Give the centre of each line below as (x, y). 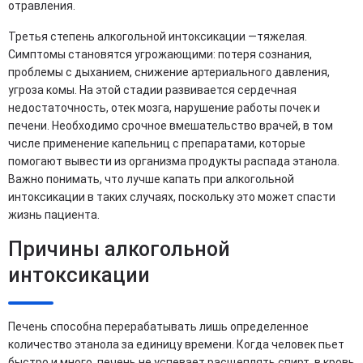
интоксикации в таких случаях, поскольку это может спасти (172, 197)
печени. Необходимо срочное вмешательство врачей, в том (171, 126)
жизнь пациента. (54, 215)
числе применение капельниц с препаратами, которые (157, 143)
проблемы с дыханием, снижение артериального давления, (169, 72)
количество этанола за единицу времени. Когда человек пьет (176, 344)
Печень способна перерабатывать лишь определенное (158, 327)
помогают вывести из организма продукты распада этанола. (174, 161)
